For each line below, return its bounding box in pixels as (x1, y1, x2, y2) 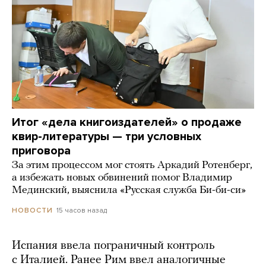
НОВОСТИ (12, 205, 53, 214)
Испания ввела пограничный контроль (12, 239, 215, 252)
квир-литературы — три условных (12, 129, 201, 144)
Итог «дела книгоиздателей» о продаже (12, 115, 242, 129)
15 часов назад (56, 205, 107, 214)
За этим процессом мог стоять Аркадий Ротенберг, (12, 159, 252, 171)
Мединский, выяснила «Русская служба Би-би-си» (12, 184, 246, 196)
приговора (12, 143, 71, 158)
